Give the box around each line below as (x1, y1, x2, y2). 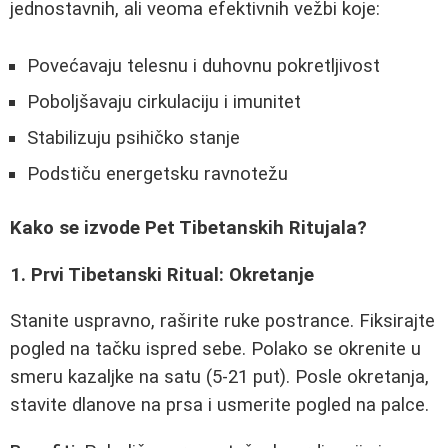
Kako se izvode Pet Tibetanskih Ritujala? (10, 217, 367, 240)
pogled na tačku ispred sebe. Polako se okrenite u (10, 338, 421, 361)
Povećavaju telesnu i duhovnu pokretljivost (27, 54, 380, 77)
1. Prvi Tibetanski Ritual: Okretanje (10, 263, 314, 286)
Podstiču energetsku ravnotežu (27, 162, 288, 185)
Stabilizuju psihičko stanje (27, 126, 240, 149)
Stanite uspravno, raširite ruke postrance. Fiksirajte (10, 310, 435, 333)
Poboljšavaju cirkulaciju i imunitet (27, 90, 301, 113)
